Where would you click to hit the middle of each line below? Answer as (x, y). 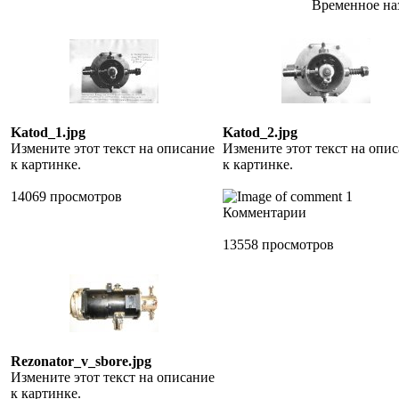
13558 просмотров (278, 244)
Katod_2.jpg (260, 132)
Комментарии (265, 212)
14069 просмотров (66, 196)
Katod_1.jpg (48, 132)
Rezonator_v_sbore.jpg (81, 361)
